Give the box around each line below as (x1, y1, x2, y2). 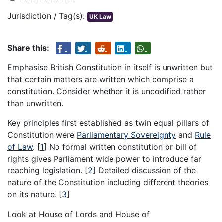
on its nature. (7, 189, 59, 200)
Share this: (7, 43, 49, 53)
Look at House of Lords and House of (7, 209, 150, 220)
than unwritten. (7, 98, 63, 109)
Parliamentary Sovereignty (77, 130, 176, 140)
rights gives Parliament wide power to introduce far (7, 154, 201, 164)
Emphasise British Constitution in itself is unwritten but (7, 62, 213, 73)
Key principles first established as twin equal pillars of (7, 118, 209, 128)
